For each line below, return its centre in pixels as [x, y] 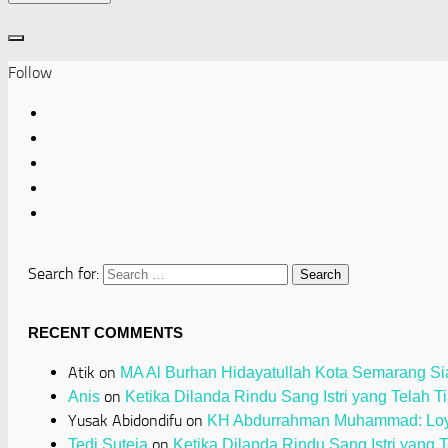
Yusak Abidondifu [125, 421]
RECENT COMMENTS [105, 333]
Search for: [63, 274]
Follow [30, 73]
